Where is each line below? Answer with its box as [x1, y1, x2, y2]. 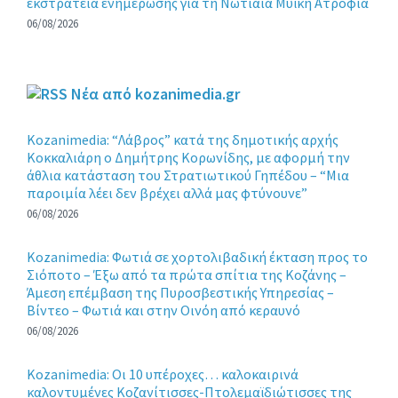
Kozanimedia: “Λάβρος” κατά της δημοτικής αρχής [27, 131, 338, 149]
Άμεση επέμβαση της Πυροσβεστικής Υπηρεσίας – [27, 283, 334, 302]
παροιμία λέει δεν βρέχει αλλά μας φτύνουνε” [27, 184, 307, 203]
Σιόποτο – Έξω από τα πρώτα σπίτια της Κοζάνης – [27, 266, 346, 284]
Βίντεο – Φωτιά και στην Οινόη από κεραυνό [27, 301, 300, 320]
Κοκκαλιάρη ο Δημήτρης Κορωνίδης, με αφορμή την [27, 148, 350, 167]
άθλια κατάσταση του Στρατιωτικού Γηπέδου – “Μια [27, 166, 349, 185]
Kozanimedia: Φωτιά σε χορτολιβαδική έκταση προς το [27, 248, 368, 267]
